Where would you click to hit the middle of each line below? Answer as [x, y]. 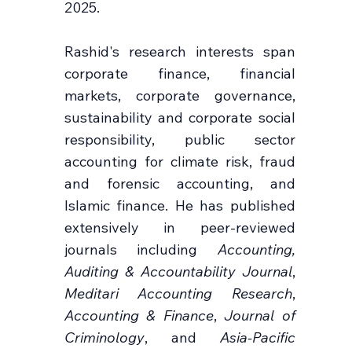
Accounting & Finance [139, 316]
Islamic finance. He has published [180, 206]
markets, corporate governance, [180, 96]
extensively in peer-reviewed [180, 228]
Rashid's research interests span [180, 52]
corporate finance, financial [180, 74]
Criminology [104, 338]
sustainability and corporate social [180, 118]
